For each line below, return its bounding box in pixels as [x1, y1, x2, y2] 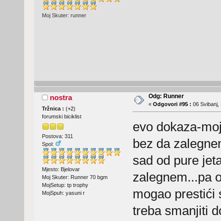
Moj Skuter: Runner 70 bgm [41, 174, 108, 180]
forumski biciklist [41, 113, 81, 119]
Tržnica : [41, 105, 66, 111]
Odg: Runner [148, 92, 184, 100]
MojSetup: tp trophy [41, 182, 88, 188]
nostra [50, 93, 73, 102]
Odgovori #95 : [152, 101, 191, 107]
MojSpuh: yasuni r [41, 190, 85, 196]
